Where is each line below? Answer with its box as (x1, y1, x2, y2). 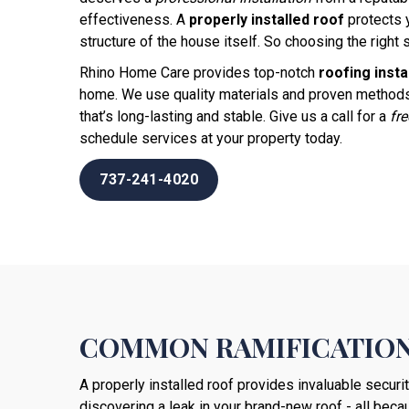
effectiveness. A (79, 10, 189, 28)
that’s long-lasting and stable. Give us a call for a (79, 107, 390, 125)
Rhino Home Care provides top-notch (79, 63, 319, 81)
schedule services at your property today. (79, 129, 350, 147)
